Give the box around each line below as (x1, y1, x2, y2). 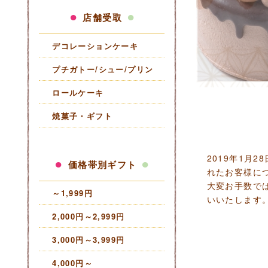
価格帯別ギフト (65, 158, 141, 171)
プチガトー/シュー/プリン (52, 63, 154, 75)
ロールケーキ (52, 86, 104, 98)
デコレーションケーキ (52, 39, 139, 51)
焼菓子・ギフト (52, 109, 113, 121)
